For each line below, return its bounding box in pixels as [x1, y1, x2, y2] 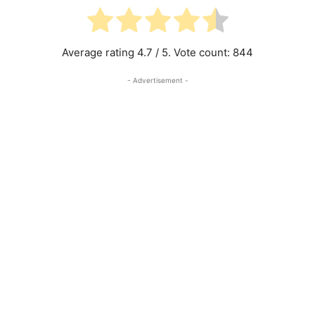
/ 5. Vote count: [153, 45, 233, 59]
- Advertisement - [127, 75, 188, 84]
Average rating [62, 45, 137, 59]
